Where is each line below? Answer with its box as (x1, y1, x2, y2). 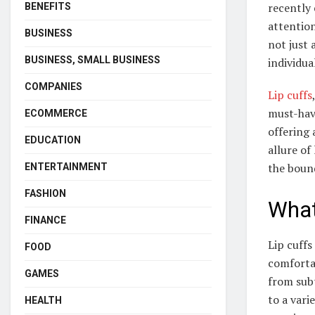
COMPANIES (25, 80, 82, 92)
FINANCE (25, 214, 66, 226)
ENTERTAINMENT (25, 160, 108, 172)
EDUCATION (25, 134, 81, 146)
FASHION (25, 187, 66, 199)
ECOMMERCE (25, 107, 87, 119)
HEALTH (25, 294, 62, 306)
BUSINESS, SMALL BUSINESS (25, 53, 160, 65)
